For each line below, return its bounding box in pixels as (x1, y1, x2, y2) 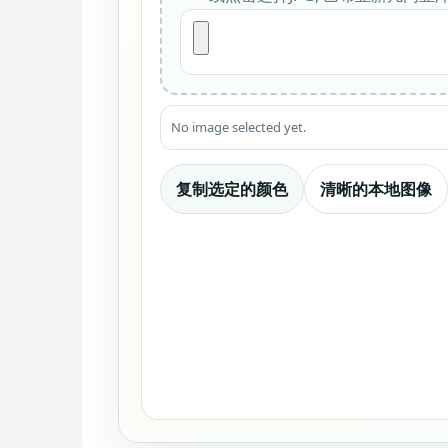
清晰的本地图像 (320, 178, 432, 201)
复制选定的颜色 (176, 178, 288, 201)
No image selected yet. (171, 118, 306, 137)
